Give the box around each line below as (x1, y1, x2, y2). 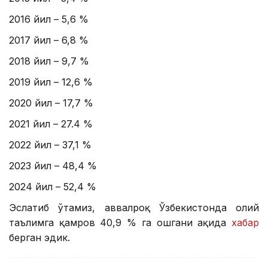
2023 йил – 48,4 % (9, 160, 97, 172)
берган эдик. (9, 232, 70, 244)
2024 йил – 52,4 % (9, 181, 96, 193)
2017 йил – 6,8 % (9, 34, 89, 47)
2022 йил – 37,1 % (9, 139, 92, 151)
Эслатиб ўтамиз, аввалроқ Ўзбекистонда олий (9, 202, 259, 214)
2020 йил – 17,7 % (9, 97, 93, 109)
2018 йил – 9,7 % (9, 55, 89, 68)
